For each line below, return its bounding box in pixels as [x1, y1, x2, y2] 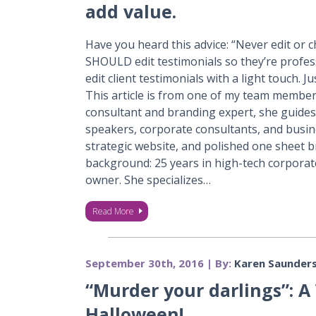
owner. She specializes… [85, 172, 211, 188]
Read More [92, 205, 134, 217]
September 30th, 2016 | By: [85, 256, 234, 270]
